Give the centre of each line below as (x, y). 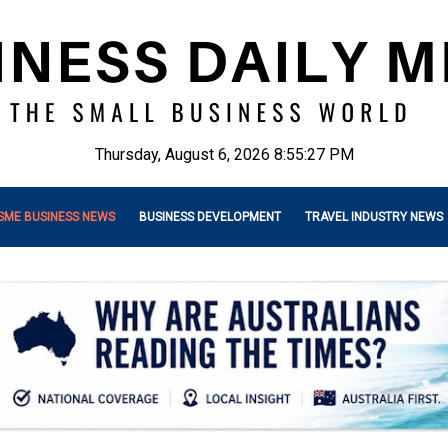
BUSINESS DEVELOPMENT (210, 217)
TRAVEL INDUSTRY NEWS (374, 217)
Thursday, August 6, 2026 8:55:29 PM (224, 154)
